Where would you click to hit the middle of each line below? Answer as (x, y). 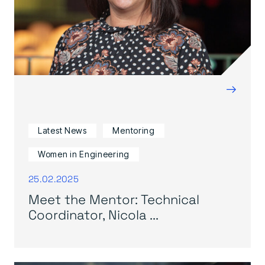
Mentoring (134, 130)
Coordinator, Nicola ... (93, 214)
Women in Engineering (84, 154)
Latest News (62, 130)
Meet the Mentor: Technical (114, 199)
